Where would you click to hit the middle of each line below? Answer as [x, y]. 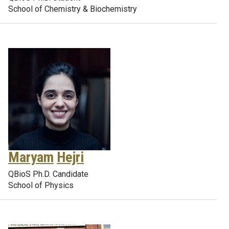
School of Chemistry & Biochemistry [73, 9]
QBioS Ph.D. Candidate [48, 174]
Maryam [31, 157]
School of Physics [41, 185]
